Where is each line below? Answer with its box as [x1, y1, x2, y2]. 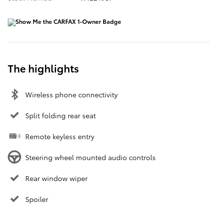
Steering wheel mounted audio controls [25, 152, 156, 163]
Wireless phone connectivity [25, 90, 118, 100]
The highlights [8, 61, 79, 75]
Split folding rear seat [25, 110, 96, 121]
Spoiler [25, 194, 48, 204]
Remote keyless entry [25, 131, 94, 142]
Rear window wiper [25, 173, 88, 183]
